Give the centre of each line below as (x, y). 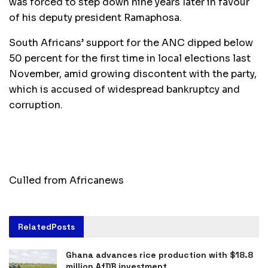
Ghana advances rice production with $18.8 (159, 255)
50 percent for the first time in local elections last (130, 59)
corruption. (36, 105)
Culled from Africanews (66, 181)
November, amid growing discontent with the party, (133, 74)
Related (35, 227)
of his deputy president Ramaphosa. (95, 18)
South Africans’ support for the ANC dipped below (131, 43)
